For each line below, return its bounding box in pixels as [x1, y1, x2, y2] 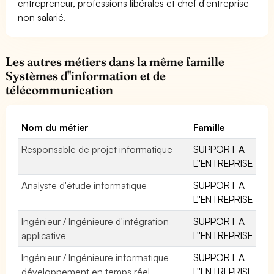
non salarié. [18, 10, 67, 23]
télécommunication [6, 82, 113, 97]
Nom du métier [21, 120, 89, 133]
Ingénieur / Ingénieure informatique [21, 251, 169, 264]
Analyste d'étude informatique [21, 179, 147, 191]
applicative [21, 229, 66, 242]
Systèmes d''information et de [6, 68, 166, 83]
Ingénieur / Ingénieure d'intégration [21, 215, 169, 228]
